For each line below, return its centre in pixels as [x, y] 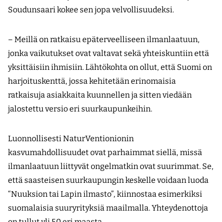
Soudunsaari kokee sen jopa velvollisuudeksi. [91, 10]
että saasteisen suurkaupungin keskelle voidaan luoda [108, 180]
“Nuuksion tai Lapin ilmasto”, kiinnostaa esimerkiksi [105, 194]
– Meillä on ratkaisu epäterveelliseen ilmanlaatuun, [104, 40]
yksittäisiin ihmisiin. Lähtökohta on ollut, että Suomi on [110, 67]
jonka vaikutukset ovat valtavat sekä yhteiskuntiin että [109, 54]
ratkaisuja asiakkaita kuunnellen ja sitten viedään [100, 95]
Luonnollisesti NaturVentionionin [71, 139]
